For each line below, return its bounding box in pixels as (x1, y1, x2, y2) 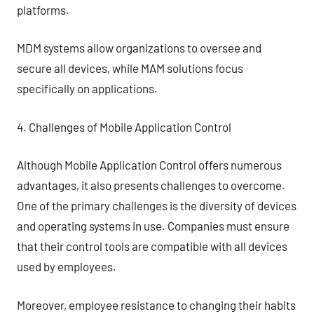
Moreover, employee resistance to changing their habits (17, 297, 296, 312)
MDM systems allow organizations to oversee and (17, 41, 261, 55)
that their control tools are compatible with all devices (17, 239, 287, 253)
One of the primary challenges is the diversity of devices (17, 198, 296, 212)
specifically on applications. (17, 81, 158, 95)
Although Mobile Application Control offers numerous (17, 158, 282, 172)
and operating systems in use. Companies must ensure (17, 219, 289, 233)
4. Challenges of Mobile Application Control (17, 119, 231, 134)
